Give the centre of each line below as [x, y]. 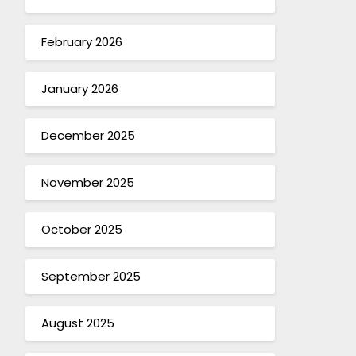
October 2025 [81, 230]
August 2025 [77, 323]
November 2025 [87, 183]
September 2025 [91, 277]
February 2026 [81, 42]
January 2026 [79, 89]
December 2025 [88, 136]
